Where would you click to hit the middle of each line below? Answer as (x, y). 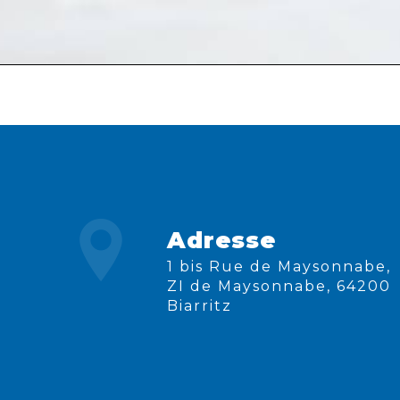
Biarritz (199, 306)
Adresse (221, 240)
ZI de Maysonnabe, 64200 (279, 287)
